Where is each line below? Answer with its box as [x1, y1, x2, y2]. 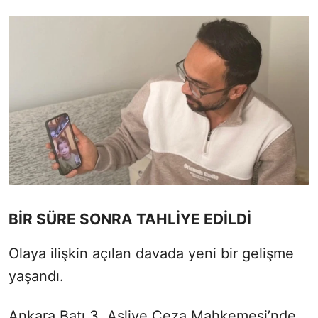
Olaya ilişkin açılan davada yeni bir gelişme [9, 245, 294, 263]
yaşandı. [9, 268, 64, 285]
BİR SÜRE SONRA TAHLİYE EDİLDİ [9, 210, 251, 229]
